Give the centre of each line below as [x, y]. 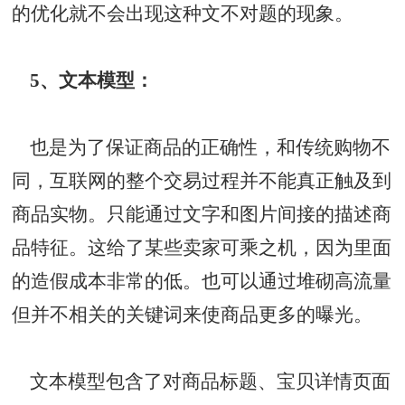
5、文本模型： [83, 80]
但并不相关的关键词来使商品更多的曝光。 [193, 314]
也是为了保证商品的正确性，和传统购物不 [202, 147]
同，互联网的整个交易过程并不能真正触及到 [202, 180]
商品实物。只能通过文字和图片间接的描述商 [202, 214]
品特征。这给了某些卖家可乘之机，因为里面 [202, 247]
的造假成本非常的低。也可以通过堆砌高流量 [202, 281]
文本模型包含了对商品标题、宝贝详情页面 [202, 381]
